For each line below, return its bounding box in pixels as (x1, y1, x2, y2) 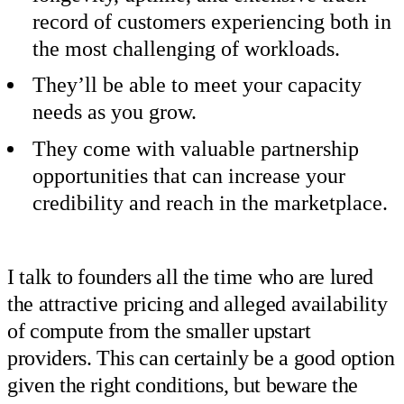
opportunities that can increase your (32, 163, 345, 188)
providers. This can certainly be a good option (7, 345, 395, 370)
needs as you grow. (32, 100, 197, 124)
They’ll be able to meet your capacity (32, 73, 362, 97)
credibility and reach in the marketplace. (32, 190, 388, 215)
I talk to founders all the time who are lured (7, 264, 373, 289)
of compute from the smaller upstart (7, 318, 311, 343)
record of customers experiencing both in (32, 9, 391, 33)
